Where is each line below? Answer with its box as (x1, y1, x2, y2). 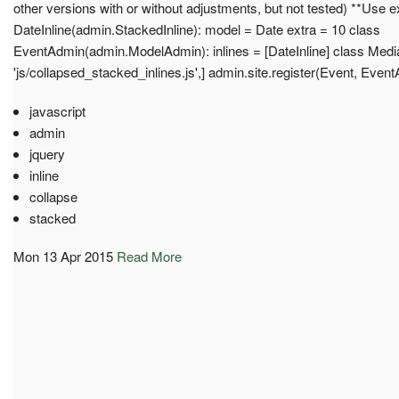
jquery (28, 143, 65, 163)
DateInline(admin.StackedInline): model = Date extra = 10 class (13, 19, 380, 38)
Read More (117, 246, 182, 265)
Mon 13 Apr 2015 (13, 246, 113, 265)
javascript (28, 101, 85, 120)
